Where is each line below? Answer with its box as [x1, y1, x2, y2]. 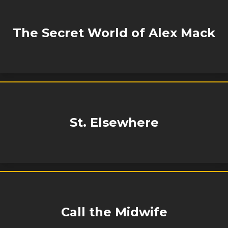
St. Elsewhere [69, 115, 159, 130]
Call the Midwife [61, 205, 167, 219]
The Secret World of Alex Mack [13, 25, 215, 40]
